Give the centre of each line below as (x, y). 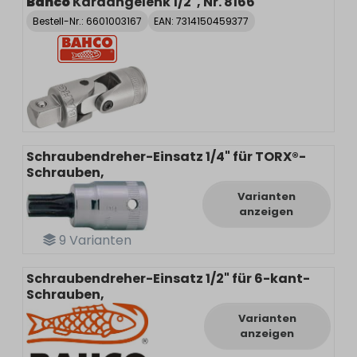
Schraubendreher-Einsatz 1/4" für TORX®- (166, 157)
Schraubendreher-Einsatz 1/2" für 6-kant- (168, 279)
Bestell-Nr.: (59, 21)
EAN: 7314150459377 (202, 21)
